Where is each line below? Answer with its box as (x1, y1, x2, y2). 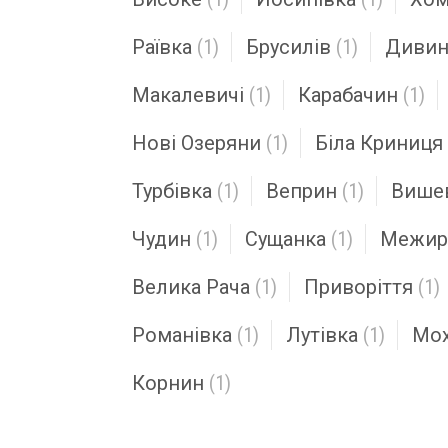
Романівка (132, 323, 232, 347)
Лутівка (286, 323, 358, 347)
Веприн (266, 179, 337, 203)
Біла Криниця (315, 131, 443, 155)
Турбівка (132, 179, 212, 203)
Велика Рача (132, 275, 250, 299)
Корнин (132, 371, 204, 395)
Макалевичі (132, 83, 244, 107)
